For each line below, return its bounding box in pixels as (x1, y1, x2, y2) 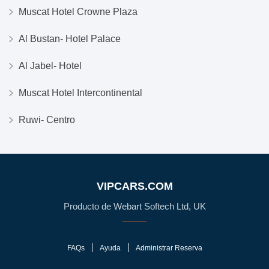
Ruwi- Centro (19, 114, 75, 125)
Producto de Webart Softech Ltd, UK (63, 201, 206, 211)
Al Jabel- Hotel (19, 60, 82, 71)
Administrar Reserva (135, 243, 202, 252)
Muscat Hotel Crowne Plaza (19, 6, 138, 17)
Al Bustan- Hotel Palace (19, 33, 121, 44)
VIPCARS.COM (96, 180, 173, 192)
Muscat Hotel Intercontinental (19, 87, 142, 98)
